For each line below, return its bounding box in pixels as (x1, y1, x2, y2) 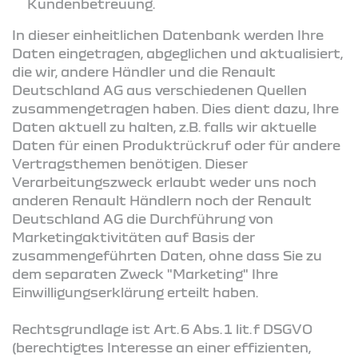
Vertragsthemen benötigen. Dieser (12, 155, 248, 171)
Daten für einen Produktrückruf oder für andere (12, 137, 340, 153)
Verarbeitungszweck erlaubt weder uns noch (12, 173, 316, 189)
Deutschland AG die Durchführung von (12, 210, 273, 226)
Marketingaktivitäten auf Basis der (12, 229, 255, 245)
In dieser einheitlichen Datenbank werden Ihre (12, 26, 324, 42)
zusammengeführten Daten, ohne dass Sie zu (12, 247, 322, 263)
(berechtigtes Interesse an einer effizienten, (12, 339, 311, 355)
